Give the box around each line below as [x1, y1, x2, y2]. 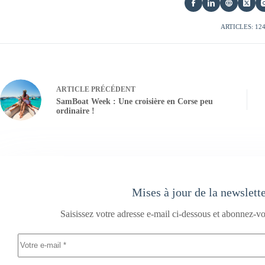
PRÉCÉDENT [89, 85, 135, 94]
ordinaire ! [56, 106, 95, 116]
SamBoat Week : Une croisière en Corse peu [56, 97, 213, 106]
